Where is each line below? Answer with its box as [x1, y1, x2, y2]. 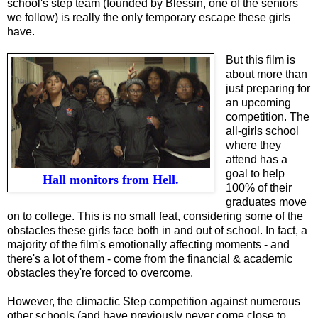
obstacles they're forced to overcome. [7, 267, 193, 280]
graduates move [225, 196, 307, 209]
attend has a [225, 153, 287, 166]
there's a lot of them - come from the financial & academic [7, 253, 292, 265]
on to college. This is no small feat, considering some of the [7, 210, 303, 223]
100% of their [225, 182, 292, 194]
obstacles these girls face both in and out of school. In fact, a [7, 224, 307, 237]
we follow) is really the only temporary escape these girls [7, 11, 290, 24]
